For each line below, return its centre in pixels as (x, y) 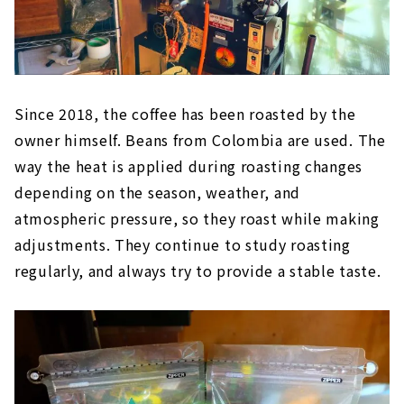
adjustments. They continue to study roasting (183, 244)
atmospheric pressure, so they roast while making (197, 218)
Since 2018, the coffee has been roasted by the (185, 113)
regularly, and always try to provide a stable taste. (198, 270)
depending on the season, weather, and (157, 192)
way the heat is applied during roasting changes (188, 165)
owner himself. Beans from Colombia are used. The (200, 139)
